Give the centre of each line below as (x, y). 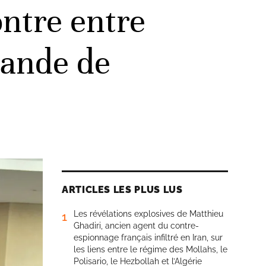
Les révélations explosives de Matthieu (148, 214)
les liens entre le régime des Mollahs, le (151, 249)
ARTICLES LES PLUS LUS (122, 190)
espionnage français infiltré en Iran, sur (148, 237)
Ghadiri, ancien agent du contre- (136, 226)
